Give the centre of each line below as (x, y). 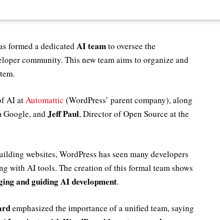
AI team (91, 46)
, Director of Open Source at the (134, 113)
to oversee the (131, 46)
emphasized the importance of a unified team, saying (102, 208)
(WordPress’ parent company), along (128, 100)
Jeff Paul (63, 113)
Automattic (45, 100)
